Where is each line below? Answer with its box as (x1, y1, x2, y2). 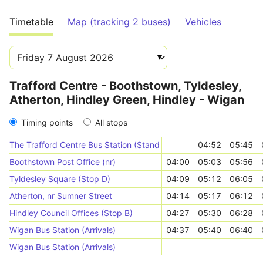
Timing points (21, 117, 73, 127)
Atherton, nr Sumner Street (9, 191, 112, 201)
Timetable (9, 16, 53, 28)
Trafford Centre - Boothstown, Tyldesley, (9, 79, 241, 93)
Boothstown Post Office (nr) (9, 157, 116, 167)
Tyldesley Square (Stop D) (9, 174, 110, 184)
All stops (95, 117, 127, 127)
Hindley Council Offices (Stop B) (9, 208, 133, 218)
